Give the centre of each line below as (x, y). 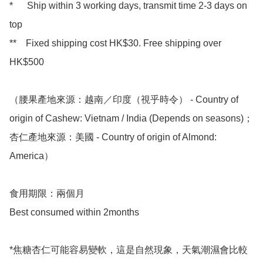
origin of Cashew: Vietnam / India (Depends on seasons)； (131, 118)
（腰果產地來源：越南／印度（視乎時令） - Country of (124, 99)
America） (31, 156)
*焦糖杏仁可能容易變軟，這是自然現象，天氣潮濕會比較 (129, 249)
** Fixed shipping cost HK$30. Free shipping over (115, 43)
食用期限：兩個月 (47, 193)
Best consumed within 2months (74, 212)
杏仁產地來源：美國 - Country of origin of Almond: (113, 137)
